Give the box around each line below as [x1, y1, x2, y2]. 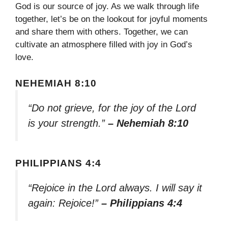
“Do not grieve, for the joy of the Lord [28, 102, 196, 113]
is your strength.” [28, 117, 108, 129]
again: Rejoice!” [28, 197, 101, 209]
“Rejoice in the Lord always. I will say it [28, 182, 202, 193]
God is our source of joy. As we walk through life [15, 2, 199, 12]
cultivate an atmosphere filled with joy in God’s [15, 40, 192, 50]
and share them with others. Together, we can [15, 27, 188, 37]
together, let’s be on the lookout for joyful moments [15, 14, 208, 24]
